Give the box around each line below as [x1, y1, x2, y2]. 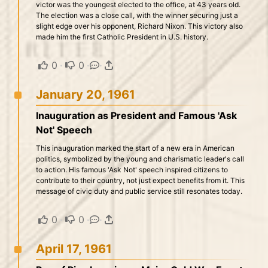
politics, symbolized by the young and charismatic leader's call [36, 154, 244, 163]
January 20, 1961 [36, 87, 135, 102]
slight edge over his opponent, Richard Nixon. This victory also [36, 22, 243, 31]
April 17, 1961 [36, 242, 112, 256]
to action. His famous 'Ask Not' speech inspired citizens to [36, 165, 228, 174]
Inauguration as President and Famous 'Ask [36, 109, 237, 121]
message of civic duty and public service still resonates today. [36, 187, 242, 196]
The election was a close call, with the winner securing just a [36, 11, 238, 20]
